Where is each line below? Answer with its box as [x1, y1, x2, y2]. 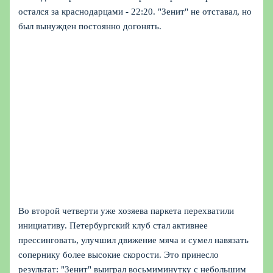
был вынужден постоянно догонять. [18, 21, 162, 31]
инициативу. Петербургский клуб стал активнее [18, 220, 208, 230]
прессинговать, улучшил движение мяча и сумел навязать [18, 235, 249, 245]
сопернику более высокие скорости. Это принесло [18, 249, 219, 260]
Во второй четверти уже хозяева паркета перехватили [18, 205, 235, 216]
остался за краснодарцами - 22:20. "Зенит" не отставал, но [18, 6, 252, 16]
